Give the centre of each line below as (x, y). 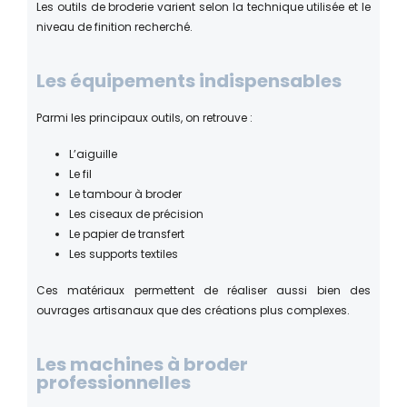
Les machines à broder (142, 364)
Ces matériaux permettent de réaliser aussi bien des (203, 290)
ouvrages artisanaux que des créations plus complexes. (193, 310)
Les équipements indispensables (189, 80)
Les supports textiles (124, 253)
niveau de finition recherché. (114, 26)
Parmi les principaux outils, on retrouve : (144, 117)
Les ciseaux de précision (136, 213)
